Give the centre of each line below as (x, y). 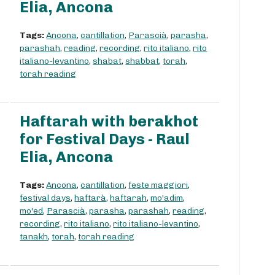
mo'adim (167, 198)
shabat (107, 61)
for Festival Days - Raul (105, 139)
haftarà (91, 198)
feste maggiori (158, 185)
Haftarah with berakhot (109, 122)
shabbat (142, 61)
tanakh (34, 237)
